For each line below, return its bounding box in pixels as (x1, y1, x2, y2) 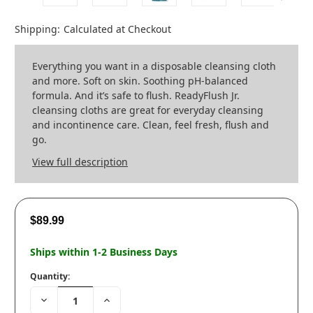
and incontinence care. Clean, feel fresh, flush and (32, 118, 269, 132)
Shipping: (15, 22, 60, 36)
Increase (101, 293, 142, 307)
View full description (32, 155, 128, 169)
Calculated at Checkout (63, 22, 171, 36)
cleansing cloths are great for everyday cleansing (32, 103, 263, 117)
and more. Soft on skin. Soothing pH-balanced (32, 74, 248, 88)
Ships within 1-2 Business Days (30, 245, 177, 259)
